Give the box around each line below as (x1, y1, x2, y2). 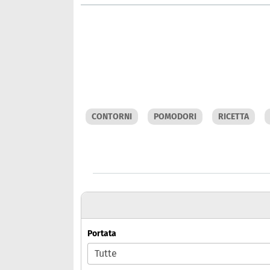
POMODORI (154, 111, 196, 122)
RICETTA (218, 111, 249, 122)
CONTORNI (92, 111, 132, 122)
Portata (87, 228, 116, 239)
